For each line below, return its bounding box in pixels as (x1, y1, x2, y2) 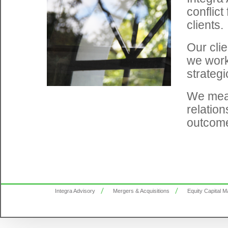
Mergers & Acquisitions (113, 188, 170, 194)
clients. (187, 18, 223, 32)
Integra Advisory (55, 188, 96, 194)
